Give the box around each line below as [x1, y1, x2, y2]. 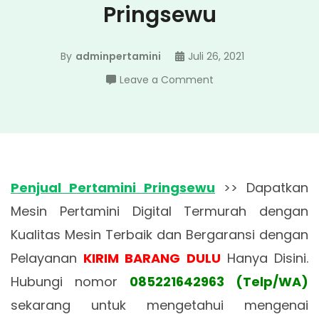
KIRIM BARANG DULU [83, 249, 221, 267]
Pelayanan [11, 249, 84, 267]
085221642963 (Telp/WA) [130, 273, 308, 291]
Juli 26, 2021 [187, 49, 244, 64]
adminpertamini [75, 49, 162, 64]
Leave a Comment [119, 73, 214, 88]
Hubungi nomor [11, 273, 130, 291]
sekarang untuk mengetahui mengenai [11, 296, 308, 314]
